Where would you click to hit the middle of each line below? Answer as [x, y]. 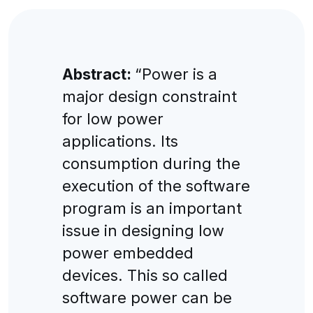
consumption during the [151, 163]
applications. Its [120, 141]
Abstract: [98, 74]
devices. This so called [145, 275]
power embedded [128, 253]
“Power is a [176, 74]
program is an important [152, 208]
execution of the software [156, 185]
